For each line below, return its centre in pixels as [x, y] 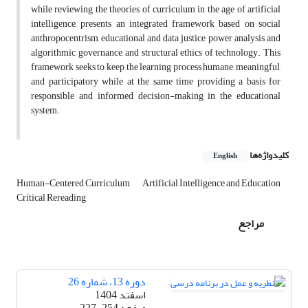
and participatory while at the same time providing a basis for [156, 82]
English [225, 156]
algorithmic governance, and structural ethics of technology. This [156, 53]
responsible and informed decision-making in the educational [156, 96]
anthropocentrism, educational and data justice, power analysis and [156, 38]
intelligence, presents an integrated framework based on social [156, 24]
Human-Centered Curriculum [74, 184]
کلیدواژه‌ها [269, 155]
